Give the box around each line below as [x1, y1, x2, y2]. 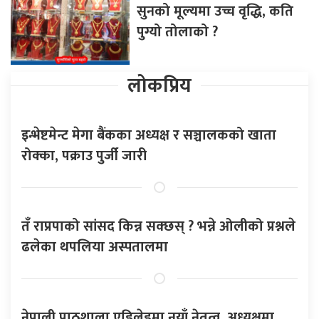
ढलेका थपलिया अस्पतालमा [21, 234, 168, 259]
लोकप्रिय [127, 69, 192, 102]
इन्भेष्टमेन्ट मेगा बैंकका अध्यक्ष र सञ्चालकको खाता [21, 122, 276, 147]
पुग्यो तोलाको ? [137, 19, 219, 44]
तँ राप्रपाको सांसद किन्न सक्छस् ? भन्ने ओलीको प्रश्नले [21, 214, 296, 239]
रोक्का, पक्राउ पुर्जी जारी [21, 143, 147, 168]
